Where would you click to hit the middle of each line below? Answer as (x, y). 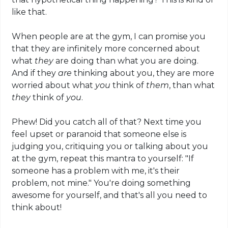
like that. (30, 12)
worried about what (54, 85)
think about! (37, 207)
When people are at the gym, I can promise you (109, 36)
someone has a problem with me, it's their (96, 170)
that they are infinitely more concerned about (106, 48)
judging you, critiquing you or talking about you (110, 146)
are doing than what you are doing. (127, 61)
